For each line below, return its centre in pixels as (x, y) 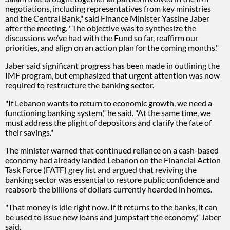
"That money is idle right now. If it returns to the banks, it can (111, 207)
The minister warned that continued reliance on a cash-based (112, 150)
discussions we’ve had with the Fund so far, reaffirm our (102, 37)
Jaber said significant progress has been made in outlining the (112, 65)
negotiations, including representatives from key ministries (108, 8)
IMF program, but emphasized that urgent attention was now (112, 75)
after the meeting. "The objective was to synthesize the (101, 28)
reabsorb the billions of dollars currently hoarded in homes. (109, 189)
